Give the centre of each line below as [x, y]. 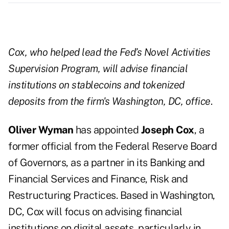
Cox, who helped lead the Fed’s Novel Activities [109, 52]
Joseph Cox [167, 130]
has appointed [107, 130]
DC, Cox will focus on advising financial [95, 212]
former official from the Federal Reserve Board [112, 146]
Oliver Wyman [41, 130]
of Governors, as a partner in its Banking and [107, 163]
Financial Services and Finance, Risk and [98, 179]
